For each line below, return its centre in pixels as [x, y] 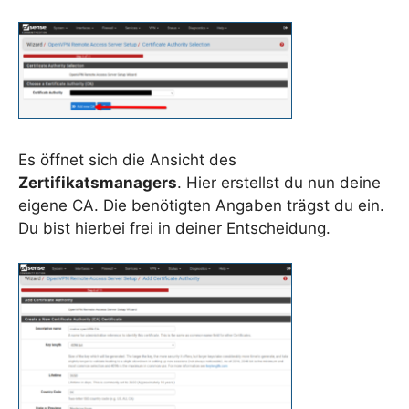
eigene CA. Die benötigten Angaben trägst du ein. [201, 205]
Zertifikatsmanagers [98, 182]
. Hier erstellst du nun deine [279, 182]
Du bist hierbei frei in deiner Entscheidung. [174, 228]
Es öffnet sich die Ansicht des [127, 159]
